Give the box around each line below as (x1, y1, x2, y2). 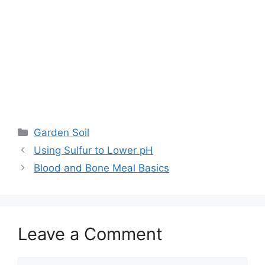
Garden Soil (34, 126, 90, 138)
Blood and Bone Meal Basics (34, 161, 170, 174)
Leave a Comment (18, 223, 163, 244)
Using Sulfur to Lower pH (34, 144, 154, 156)
